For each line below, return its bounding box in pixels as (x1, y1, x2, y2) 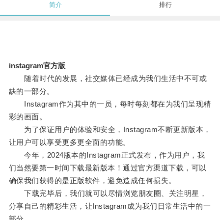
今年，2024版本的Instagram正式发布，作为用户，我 (8, 151, 205, 160)
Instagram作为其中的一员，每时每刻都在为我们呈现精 (8, 100, 211, 109)
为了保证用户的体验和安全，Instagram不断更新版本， (8, 125, 211, 134)
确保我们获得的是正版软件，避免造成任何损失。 (8, 176, 176, 185)
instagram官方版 (8, 61, 65, 70)
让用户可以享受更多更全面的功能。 (8, 138, 131, 147)
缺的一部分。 (8, 87, 55, 96)
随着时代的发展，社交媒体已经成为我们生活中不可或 (8, 74, 207, 83)
